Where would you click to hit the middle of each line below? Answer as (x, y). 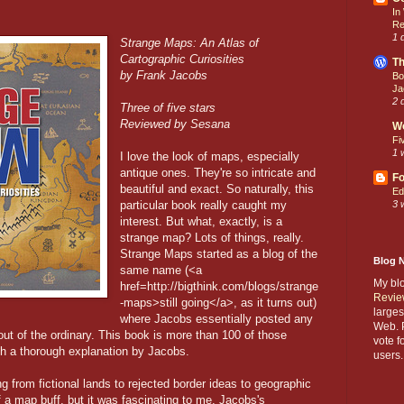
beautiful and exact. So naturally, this (217, 188)
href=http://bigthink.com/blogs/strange (220, 286)
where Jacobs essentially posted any (217, 318)
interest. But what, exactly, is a (202, 221)
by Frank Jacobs (164, 75)
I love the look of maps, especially (210, 156)
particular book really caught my (204, 205)
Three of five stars (168, 107)
